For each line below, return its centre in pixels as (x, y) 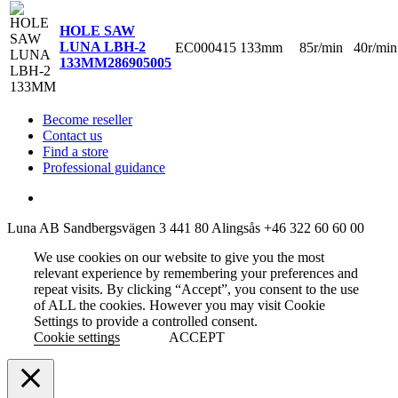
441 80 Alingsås (217, 227)
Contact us (72, 135)
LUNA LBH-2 (103, 46)
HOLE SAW (97, 30)
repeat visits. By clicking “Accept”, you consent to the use (196, 289)
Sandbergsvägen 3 (115, 227)
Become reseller (88, 119)
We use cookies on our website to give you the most (179, 257)
